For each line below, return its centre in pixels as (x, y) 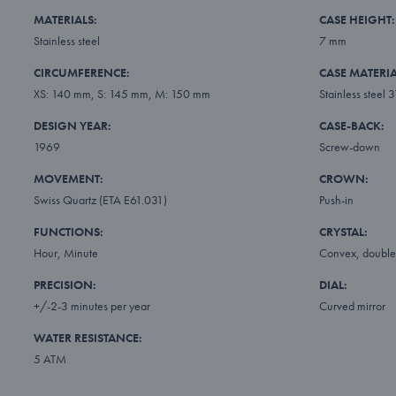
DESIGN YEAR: (72, 125)
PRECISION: (65, 284)
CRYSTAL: (343, 231)
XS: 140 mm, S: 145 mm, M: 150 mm (122, 93)
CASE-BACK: (351, 125)
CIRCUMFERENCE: (81, 72)
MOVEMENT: (68, 178)
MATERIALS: (65, 19)
